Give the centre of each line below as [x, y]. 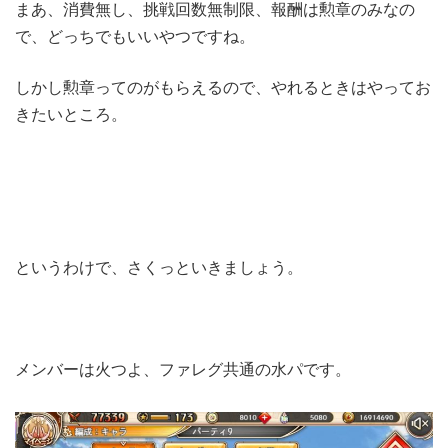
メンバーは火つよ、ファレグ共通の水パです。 [183, 369]
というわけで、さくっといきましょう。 [159, 267]
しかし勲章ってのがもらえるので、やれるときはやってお [223, 87]
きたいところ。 [71, 114]
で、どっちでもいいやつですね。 [135, 36]
